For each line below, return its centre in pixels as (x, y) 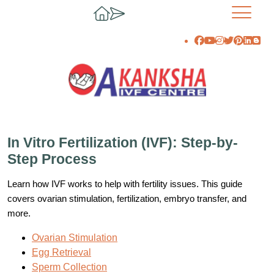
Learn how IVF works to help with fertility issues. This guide (125, 184)
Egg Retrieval (61, 253)
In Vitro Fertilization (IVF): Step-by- (123, 143)
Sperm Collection (69, 267)
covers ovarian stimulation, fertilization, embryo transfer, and (127, 199)
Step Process (52, 159)
